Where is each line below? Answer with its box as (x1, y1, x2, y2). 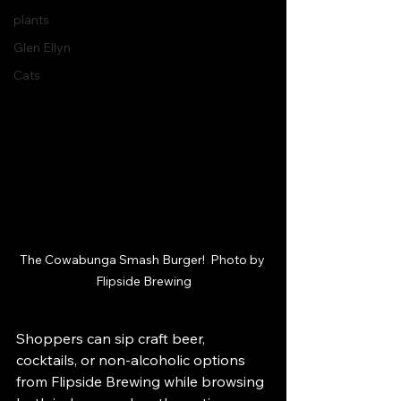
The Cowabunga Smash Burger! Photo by (19, 252, 268, 269)
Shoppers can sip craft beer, (16, 329, 209, 348)
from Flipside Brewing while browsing (16, 372, 268, 391)
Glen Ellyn (13, 39, 71, 55)
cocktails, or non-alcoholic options (16, 351, 249, 370)
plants (13, 12, 49, 28)
